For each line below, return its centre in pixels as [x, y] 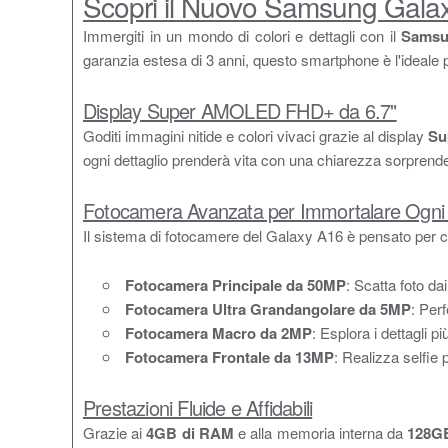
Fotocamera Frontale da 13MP [229, 357]
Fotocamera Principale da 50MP [235, 285]
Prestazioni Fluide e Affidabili [198, 407]
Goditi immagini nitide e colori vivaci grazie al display [255, 135]
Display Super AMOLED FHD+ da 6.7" [240, 110]
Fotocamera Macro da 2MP [218, 333]
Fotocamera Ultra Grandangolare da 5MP [268, 309]
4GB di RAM [190, 433]
